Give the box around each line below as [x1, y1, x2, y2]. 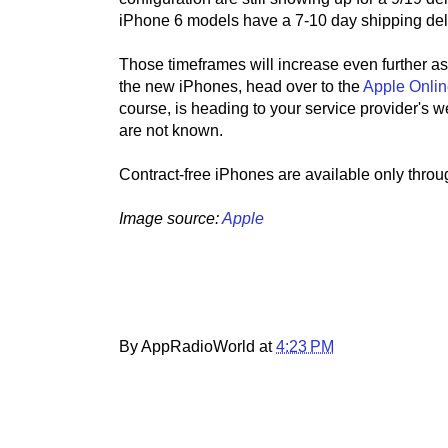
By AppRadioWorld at [119, 338, 276, 355]
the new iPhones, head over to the [119, 78, 363, 95]
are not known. [119, 122, 223, 139]
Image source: [119, 210, 222, 227]
